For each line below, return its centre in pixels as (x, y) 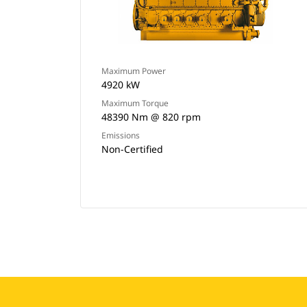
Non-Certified (132, 149)
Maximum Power (134, 71)
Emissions (121, 135)
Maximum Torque (135, 103)
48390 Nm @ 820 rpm (151, 117)
